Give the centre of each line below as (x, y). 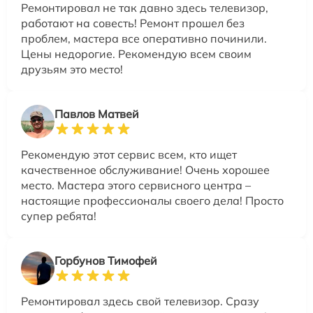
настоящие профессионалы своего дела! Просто (152, 201)
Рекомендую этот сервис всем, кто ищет (129, 155)
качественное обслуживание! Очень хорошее (145, 170)
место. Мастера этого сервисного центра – (136, 185)
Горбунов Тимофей (106, 261)
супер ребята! (59, 216)
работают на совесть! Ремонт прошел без (133, 23)
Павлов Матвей (97, 114)
